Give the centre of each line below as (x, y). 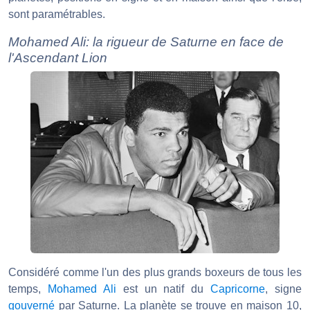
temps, (28, 289)
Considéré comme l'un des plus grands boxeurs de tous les (155, 273)
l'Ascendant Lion (58, 58)
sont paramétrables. (57, 15)
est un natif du (163, 289)
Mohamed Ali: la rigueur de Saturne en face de (146, 42)
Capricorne (238, 289)
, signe (283, 289)
